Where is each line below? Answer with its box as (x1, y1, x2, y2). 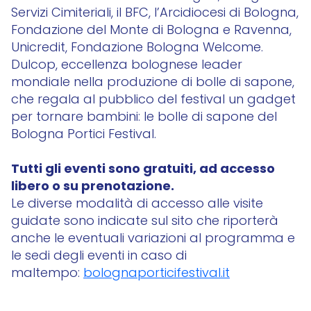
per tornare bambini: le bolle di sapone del (11, 108, 277, 128)
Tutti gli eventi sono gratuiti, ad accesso (11, 159, 275, 180)
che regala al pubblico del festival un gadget (11, 90, 296, 110)
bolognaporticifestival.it (83, 264, 230, 284)
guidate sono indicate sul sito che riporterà (11, 212, 278, 232)
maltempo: (11, 264, 83, 284)
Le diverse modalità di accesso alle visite (11, 194, 263, 215)
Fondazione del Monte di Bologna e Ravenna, (11, 21, 292, 41)
